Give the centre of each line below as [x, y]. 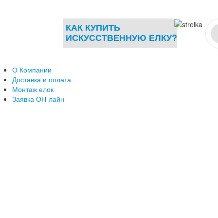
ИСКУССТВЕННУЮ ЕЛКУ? [121, 37]
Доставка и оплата [42, 79]
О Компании [32, 70]
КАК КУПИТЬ [93, 27]
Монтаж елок [33, 89]
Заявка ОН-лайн [38, 99]
